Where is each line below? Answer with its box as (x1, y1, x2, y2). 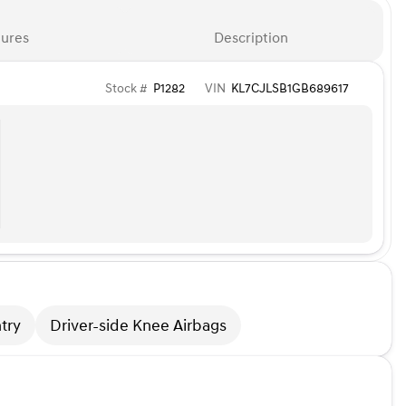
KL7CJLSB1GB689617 (231, 81, 349, 97)
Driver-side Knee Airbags (50, 314, 227, 336)
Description (213, 29, 288, 48)
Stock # (105, 81, 148, 97)
